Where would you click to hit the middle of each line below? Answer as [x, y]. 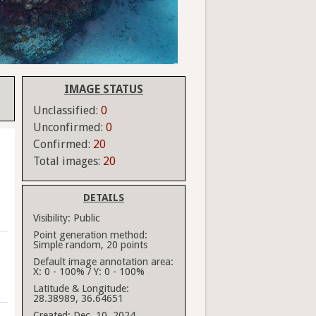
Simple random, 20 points [90, 245]
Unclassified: [67, 111]
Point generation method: [90, 235]
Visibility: [52, 218]
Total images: [68, 162]
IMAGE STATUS [104, 90]
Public [87, 218]
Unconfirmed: [69, 128]
